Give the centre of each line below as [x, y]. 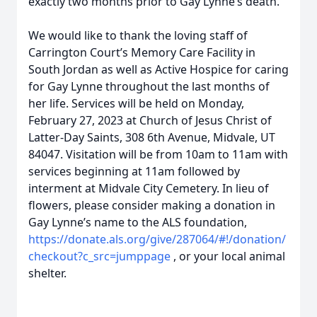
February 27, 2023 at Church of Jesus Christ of [150, 120]
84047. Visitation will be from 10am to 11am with [158, 154]
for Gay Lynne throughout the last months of [149, 86]
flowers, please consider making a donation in [152, 205]
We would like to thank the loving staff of [138, 35]
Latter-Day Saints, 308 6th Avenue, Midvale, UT [152, 137]
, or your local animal [229, 256]
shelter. [47, 273]
